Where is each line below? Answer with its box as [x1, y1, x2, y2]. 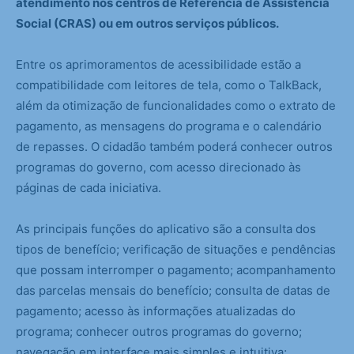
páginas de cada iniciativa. [16, 180, 161, 196]
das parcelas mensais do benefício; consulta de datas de [16, 283, 330, 299]
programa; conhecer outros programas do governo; [16, 324, 302, 340]
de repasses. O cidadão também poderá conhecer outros [16, 139, 333, 155]
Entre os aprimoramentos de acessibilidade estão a [16, 57, 301, 73]
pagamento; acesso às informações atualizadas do [16, 303, 296, 319]
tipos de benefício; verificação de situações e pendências [16, 242, 336, 258]
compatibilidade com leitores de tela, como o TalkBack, [16, 77, 322, 93]
